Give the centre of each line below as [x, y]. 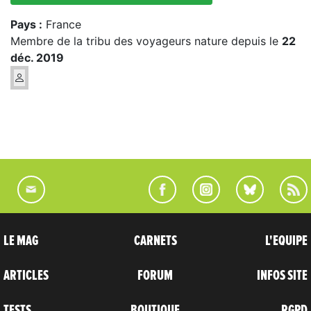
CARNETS [155, 241]
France [62, 24]
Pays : [26, 24]
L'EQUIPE [286, 241]
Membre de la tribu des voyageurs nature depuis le [146, 41]
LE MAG [21, 241]
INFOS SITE [282, 275]
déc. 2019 [37, 57]
